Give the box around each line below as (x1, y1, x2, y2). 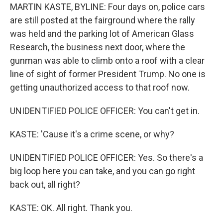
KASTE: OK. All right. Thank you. (10, 203, 132, 213)
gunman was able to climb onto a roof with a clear (10, 55, 205, 66)
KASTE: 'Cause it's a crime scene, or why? (10, 129, 174, 139)
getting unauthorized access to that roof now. (10, 82, 190, 93)
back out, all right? (10, 179, 80, 190)
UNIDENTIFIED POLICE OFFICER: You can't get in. (10, 106, 200, 116)
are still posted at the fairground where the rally (10, 15, 195, 25)
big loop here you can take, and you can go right (10, 166, 195, 176)
